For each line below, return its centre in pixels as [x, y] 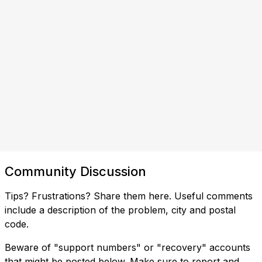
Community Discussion [75, 171]
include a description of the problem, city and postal [120, 210]
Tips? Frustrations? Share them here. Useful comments [129, 196]
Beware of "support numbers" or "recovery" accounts [127, 247]
